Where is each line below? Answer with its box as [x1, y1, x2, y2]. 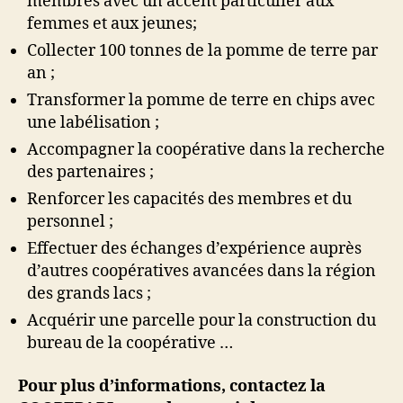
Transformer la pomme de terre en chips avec [27, 90, 375, 111]
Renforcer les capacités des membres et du [27, 189, 352, 210]
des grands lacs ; [27, 283, 151, 304]
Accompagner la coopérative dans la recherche [27, 139, 385, 160]
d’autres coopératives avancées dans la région [27, 261, 376, 282]
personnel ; [27, 211, 113, 232]
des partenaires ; [27, 162, 154, 183]
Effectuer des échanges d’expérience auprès [27, 238, 362, 259]
